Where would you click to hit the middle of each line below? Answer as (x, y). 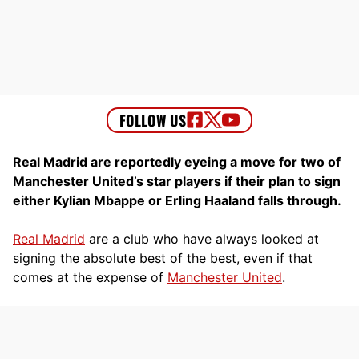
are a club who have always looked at (202, 238)
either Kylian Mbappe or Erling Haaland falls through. (177, 200)
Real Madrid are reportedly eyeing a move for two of (177, 161)
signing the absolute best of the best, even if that (163, 258)
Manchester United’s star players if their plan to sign (177, 181)
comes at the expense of (90, 277)
